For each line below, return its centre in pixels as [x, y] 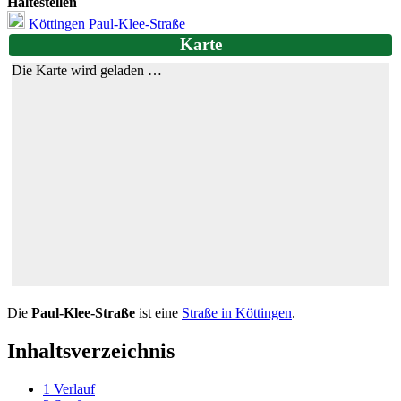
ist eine [158, 313]
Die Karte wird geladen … [87, 71]
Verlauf [74, 389]
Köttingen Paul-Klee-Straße [107, 23]
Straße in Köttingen [237, 313]
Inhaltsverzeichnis [91, 351]
